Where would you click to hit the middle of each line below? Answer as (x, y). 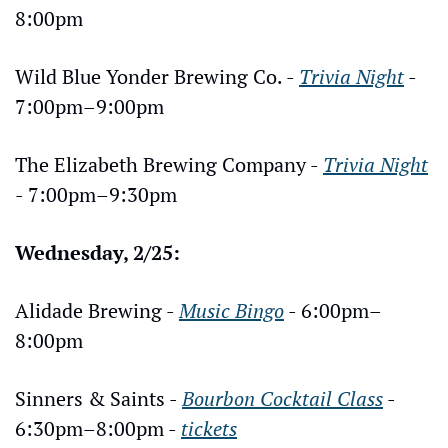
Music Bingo (231, 311)
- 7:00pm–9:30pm (96, 195)
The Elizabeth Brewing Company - (169, 165)
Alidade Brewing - (97, 311)
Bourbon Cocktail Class (282, 399)
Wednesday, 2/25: (97, 253)
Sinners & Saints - (98, 399)
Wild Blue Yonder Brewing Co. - (157, 77)
